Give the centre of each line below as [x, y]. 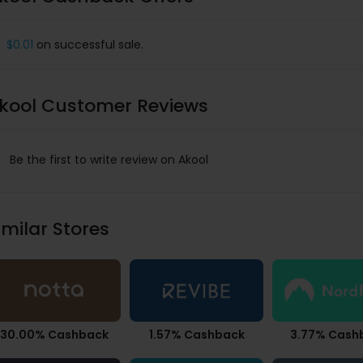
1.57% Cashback [196, 334]
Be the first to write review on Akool [109, 160]
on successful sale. [88, 44]
